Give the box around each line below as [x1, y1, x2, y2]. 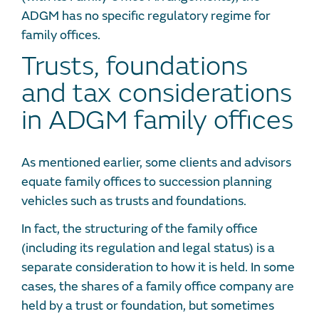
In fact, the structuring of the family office [21, 221, 258, 238]
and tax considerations [21, 76, 292, 110]
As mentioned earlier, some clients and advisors [21, 155, 291, 172]
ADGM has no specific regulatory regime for [21, 7, 271, 24]
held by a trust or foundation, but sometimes [21, 298, 274, 315]
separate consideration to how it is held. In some [21, 259, 295, 276]
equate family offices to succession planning [21, 174, 272, 191]
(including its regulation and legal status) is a [21, 240, 275, 257]
